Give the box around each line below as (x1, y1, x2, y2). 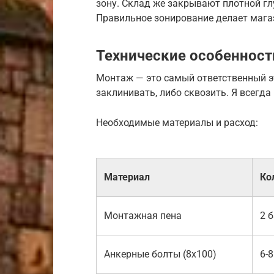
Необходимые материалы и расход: (96, 116, 258, 128)
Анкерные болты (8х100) (104, 248, 217, 260)
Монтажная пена (104, 209, 182, 221)
